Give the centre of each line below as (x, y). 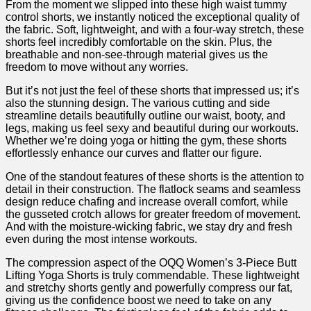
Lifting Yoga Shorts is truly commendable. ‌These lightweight (152, 276)
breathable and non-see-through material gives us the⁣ (137, 55)
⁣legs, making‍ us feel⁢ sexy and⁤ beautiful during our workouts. (152, 128)
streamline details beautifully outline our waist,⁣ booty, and (145, 116)
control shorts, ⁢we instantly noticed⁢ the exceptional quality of (152, 17)
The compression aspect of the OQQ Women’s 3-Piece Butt (151, 263)
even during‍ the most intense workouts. (101, 239)
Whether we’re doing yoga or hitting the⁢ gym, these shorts (146, 141)
